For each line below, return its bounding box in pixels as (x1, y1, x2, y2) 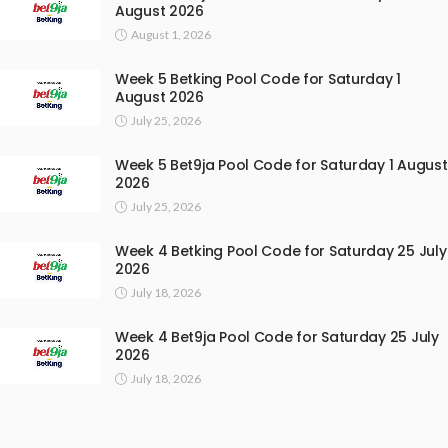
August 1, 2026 (131, 26, 211, 42)
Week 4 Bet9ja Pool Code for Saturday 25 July (115, 326, 439, 347)
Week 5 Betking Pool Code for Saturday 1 (115, 68, 402, 89)
